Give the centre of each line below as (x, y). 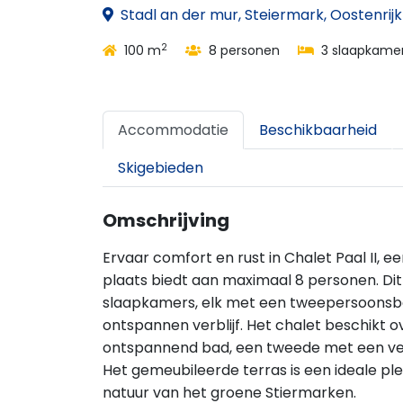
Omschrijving (166, 220)
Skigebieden (161, 168)
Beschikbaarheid (318, 130)
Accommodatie (173, 130)
